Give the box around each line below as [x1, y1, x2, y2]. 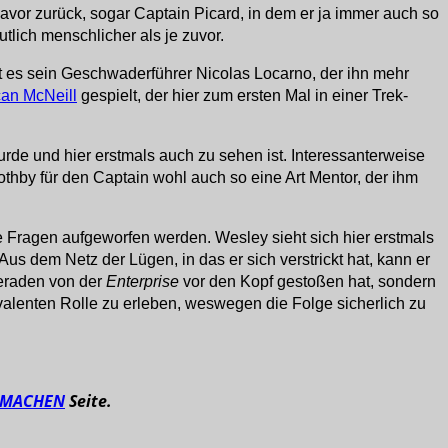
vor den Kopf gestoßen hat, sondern [179, 273, 436, 291]
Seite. [65, 390, 112, 413]
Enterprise [106, 273, 179, 291]
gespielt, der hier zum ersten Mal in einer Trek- [77, 87, 408, 105]
